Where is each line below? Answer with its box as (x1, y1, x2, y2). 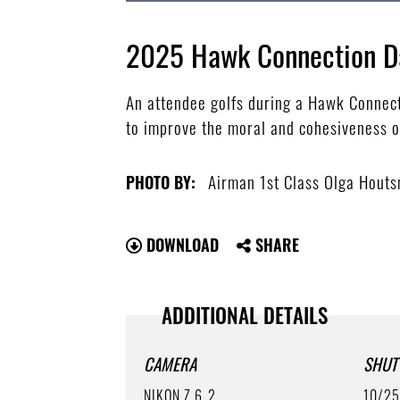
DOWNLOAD (142, 232, 220, 256)
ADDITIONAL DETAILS (162, 299, 329, 330)
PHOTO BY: (126, 170, 196, 194)
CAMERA (144, 350, 197, 376)
